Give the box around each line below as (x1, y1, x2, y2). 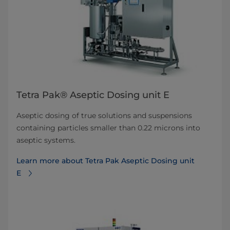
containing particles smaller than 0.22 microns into (16, 123, 200, 132)
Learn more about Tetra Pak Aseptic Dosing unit (16, 156, 195, 165)
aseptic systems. (16, 135, 75, 145)
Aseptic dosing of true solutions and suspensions (16, 110, 192, 120)
